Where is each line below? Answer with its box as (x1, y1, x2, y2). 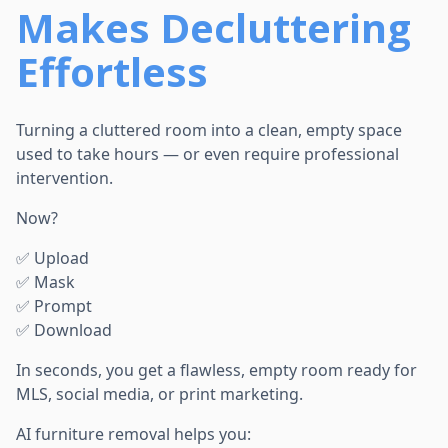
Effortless (16, 44, 208, 100)
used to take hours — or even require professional (16, 143, 399, 166)
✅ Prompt (16, 295, 92, 318)
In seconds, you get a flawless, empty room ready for (16, 359, 417, 382)
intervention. (16, 167, 113, 190)
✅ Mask (16, 271, 75, 294)
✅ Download (16, 319, 112, 342)
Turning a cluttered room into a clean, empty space (16, 119, 402, 142)
